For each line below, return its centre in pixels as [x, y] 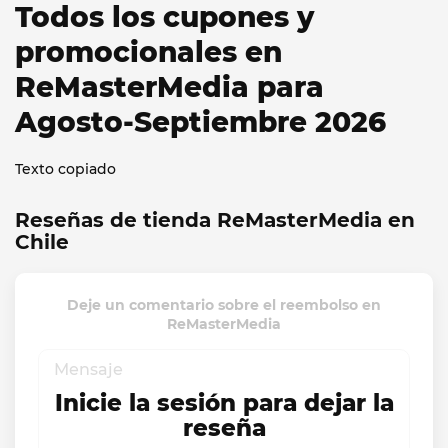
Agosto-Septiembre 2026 [200, 122]
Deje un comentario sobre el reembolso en [224, 304]
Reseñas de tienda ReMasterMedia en [215, 220]
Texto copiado [65, 169]
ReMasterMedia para [169, 87]
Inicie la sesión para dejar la [224, 403]
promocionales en [148, 52]
